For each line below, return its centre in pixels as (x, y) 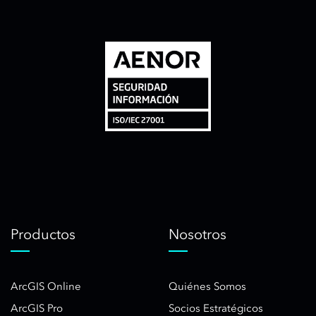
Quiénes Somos (207, 287)
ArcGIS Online (46, 287)
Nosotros (197, 235)
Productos (43, 235)
